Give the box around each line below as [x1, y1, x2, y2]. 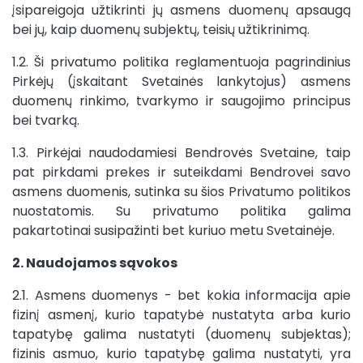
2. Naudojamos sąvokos [12, 254, 177, 272]
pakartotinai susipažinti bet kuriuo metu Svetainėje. [12, 221, 335, 240]
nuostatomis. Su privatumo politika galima [12, 202, 351, 220]
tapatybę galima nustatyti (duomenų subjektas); [12, 325, 351, 344]
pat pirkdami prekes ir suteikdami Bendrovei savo [12, 163, 351, 181]
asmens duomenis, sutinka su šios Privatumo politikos [12, 182, 351, 201]
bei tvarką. [12, 111, 79, 130]
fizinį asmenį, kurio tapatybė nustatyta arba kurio [12, 305, 351, 324]
